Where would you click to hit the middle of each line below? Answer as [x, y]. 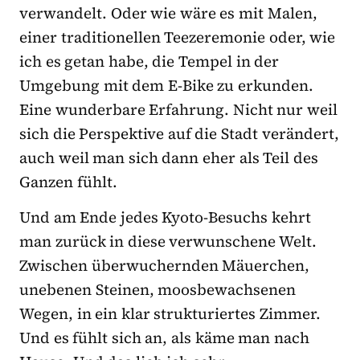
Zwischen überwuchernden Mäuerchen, [165, 265]
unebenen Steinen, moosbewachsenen [158, 289]
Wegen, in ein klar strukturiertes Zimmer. [170, 313]
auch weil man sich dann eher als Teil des [169, 157]
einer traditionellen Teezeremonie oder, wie [178, 37]
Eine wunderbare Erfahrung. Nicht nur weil [179, 109]
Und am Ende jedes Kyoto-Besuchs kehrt [166, 217]
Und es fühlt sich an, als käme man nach [164, 337]
